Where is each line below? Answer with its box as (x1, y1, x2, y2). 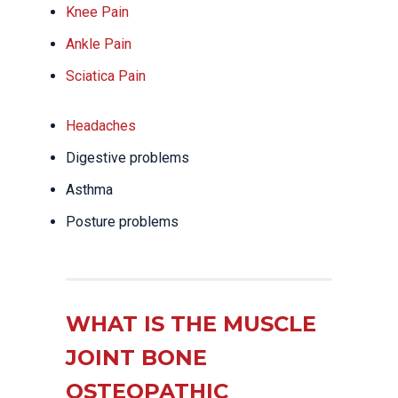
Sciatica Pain (66, 68, 146, 84)
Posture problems (66, 213, 179, 230)
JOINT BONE (66, 345, 207, 370)
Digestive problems (66, 149, 189, 166)
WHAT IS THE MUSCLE (66, 311, 316, 337)
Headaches (66, 117, 136, 134)
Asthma (66, 181, 113, 198)
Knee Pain (66, 4, 129, 20)
